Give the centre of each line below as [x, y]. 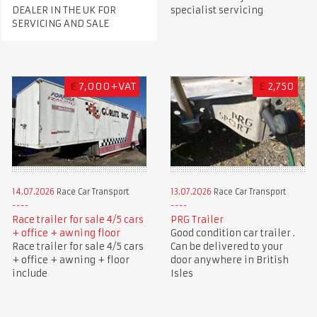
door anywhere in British [229, 260]
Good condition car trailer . [232, 233]
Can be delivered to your [226, 246]
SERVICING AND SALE [60, 23]
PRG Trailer [197, 219]
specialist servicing [217, 10]
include [29, 273]
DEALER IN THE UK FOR [64, 10]
